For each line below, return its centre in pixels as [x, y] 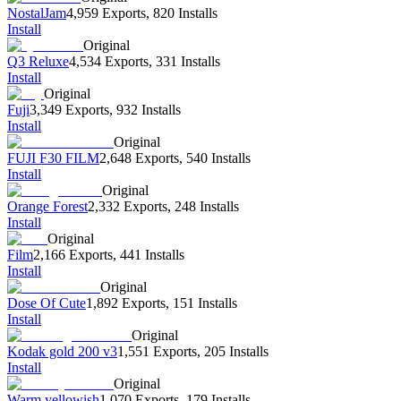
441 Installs [152, 255]
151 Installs [205, 303]
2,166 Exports [73, 255]
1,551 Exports [157, 352]
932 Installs [149, 110]
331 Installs [188, 62]
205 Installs [236, 352]
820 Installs [185, 13]
